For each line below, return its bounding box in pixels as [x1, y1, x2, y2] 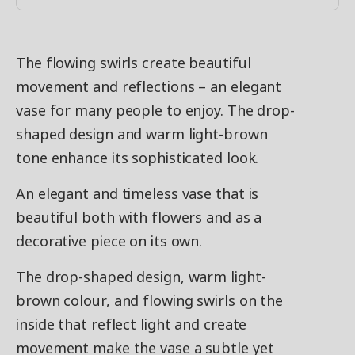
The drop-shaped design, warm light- [16, 267, 266, 286]
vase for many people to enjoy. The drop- [16, 101, 295, 120]
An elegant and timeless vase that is [16, 184, 259, 203]
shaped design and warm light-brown [16, 124, 268, 143]
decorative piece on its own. [16, 231, 203, 250]
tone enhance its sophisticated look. [16, 148, 259, 167]
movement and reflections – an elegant [16, 77, 282, 96]
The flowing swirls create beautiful [16, 53, 251, 72]
